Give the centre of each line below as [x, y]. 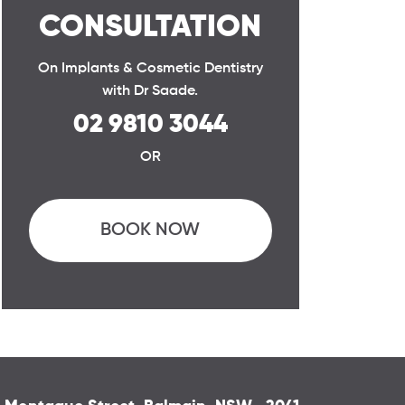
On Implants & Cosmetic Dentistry [150, 68]
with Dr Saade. [151, 91]
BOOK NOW [151, 230]
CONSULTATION [151, 28]
